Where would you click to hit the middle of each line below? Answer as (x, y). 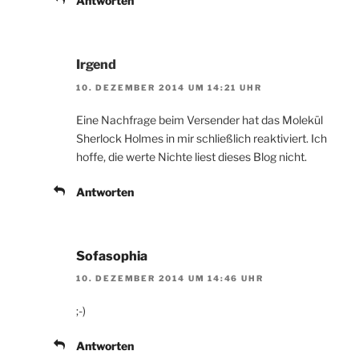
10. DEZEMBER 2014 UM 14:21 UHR (169, 87)
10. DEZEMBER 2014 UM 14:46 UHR (170, 278)
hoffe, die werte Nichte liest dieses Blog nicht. (192, 156)
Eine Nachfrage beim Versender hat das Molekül (200, 119)
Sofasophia (112, 256)
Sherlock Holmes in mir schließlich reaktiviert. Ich (202, 138)
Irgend (96, 65)
